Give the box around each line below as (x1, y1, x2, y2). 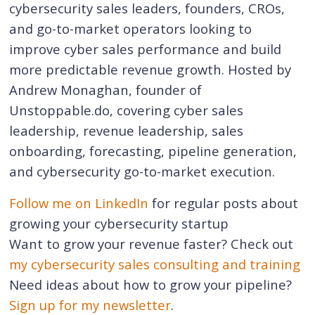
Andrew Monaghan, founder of (9, 81, 202, 99)
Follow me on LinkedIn (9, 193, 149, 212)
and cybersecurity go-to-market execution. (9, 162, 276, 181)
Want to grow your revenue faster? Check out (9, 234, 294, 252)
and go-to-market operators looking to (9, 20, 252, 38)
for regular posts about (148, 193, 299, 212)
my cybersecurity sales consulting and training (9, 255, 301, 273)
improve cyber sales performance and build (9, 40, 282, 58)
